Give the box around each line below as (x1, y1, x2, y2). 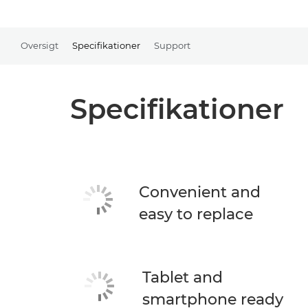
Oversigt (21, 39, 58, 51)
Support (154, 39, 190, 51)
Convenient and (139, 183, 261, 201)
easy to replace (139, 205, 253, 223)
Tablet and (142, 268, 223, 287)
